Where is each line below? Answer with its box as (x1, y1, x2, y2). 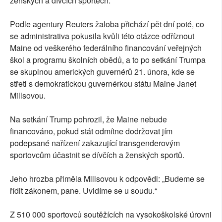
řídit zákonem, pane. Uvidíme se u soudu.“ (10, 185, 157, 197)
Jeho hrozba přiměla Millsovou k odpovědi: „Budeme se (10, 173, 205, 185)
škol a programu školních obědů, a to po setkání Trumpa (10, 54, 206, 66)
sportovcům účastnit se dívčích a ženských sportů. (10, 149, 184, 161)
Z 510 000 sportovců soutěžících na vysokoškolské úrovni (10, 209, 212, 221)
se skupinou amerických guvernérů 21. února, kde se (10, 66, 195, 78)
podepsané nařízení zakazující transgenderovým (10, 137, 180, 149)
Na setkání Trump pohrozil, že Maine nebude (10, 113, 167, 125)
